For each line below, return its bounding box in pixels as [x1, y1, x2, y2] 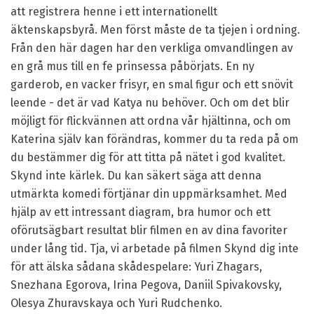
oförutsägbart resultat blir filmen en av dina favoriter [11, 223, 287, 237]
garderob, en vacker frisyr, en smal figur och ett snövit [11, 77, 293, 91]
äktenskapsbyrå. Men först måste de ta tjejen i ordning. [11, 22, 300, 36]
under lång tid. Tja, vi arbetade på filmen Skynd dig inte [11, 241, 299, 255]
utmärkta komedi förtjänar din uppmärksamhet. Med [11, 186, 287, 200]
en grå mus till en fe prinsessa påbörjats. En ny [11, 59, 254, 73]
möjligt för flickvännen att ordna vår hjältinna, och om [11, 114, 291, 128]
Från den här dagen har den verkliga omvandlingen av [11, 41, 293, 55]
